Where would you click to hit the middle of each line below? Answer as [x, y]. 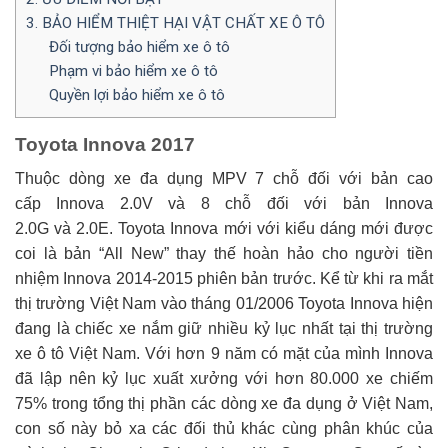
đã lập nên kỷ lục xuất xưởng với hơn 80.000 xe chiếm [224, 379]
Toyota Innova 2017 [107, 144]
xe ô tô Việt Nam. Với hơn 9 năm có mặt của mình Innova [224, 354]
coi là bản [57, 254]
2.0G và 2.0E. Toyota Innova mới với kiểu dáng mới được [224, 229]
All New [133, 254]
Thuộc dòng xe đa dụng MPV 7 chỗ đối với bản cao [224, 179]
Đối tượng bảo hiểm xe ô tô [139, 46]
